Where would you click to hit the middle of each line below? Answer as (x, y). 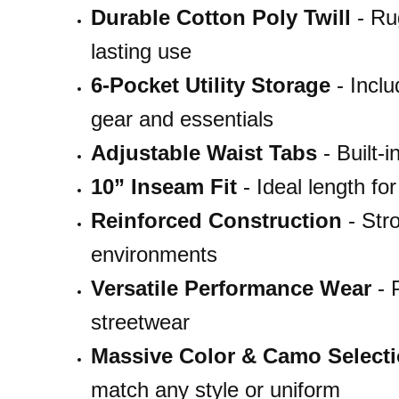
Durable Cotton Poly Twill (220, 18)
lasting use (141, 52)
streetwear (140, 322)
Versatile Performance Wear (231, 289)
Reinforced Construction (216, 221)
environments (154, 255)
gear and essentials (182, 119)
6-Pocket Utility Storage (210, 85)
